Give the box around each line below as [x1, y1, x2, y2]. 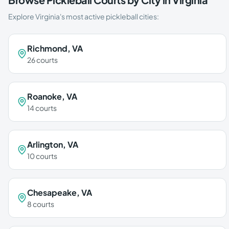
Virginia [35, 12, 60, 21]
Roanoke [27, 91, 62, 102]
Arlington [27, 139, 63, 150]
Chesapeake [27, 187, 77, 198]
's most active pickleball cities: [60, 12, 159, 21]
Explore [8, 12, 35, 21]
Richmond [27, 43, 67, 54]
